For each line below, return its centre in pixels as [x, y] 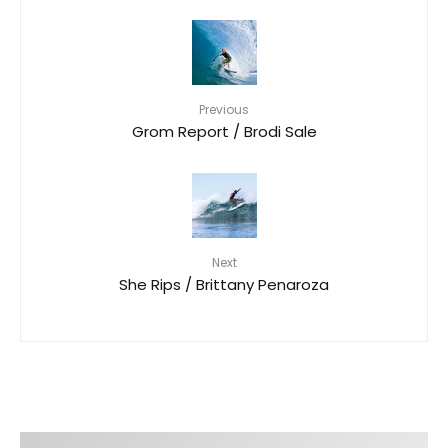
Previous [224, 109]
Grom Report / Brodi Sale [224, 130]
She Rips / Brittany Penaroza [224, 283]
